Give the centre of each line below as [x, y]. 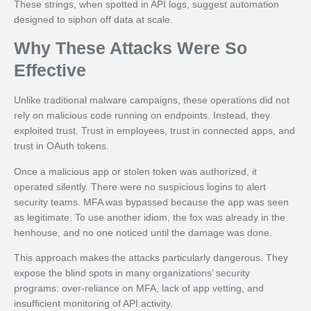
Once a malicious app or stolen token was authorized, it [135, 171]
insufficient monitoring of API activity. [93, 304]
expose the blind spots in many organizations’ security [132, 273]
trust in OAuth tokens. [61, 146]
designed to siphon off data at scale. [93, 20]
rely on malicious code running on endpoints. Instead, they [142, 116]
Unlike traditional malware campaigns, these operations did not [152, 100]
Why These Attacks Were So [131, 48]
